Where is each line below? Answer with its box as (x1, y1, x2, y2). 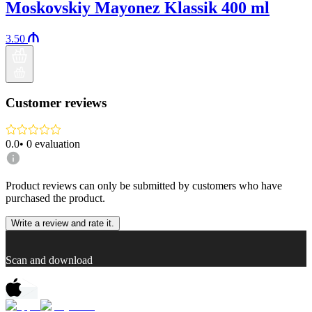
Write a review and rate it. (11, 217, 114, 228)
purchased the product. (6, 192, 105, 204)
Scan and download (6, 253, 93, 266)
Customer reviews (6, 95, 107, 111)
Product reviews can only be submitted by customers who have (6, 179, 282, 192)
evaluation (35, 137, 80, 150)
